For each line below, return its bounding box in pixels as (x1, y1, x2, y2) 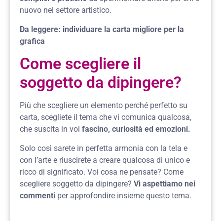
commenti (20, 190, 55, 200)
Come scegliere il (20, 54, 141, 74)
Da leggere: (20, 24, 61, 34)
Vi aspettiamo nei (132, 179, 195, 188)
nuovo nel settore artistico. (20, 5, 111, 15)
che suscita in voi (20, 124, 82, 134)
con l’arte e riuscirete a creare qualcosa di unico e (20, 155, 190, 165)
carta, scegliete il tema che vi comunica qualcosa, (20, 112, 191, 122)
